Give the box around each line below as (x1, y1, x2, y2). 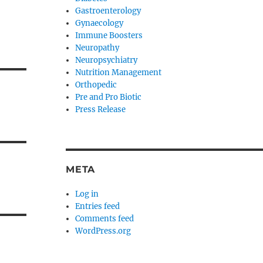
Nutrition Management (75, 68, 162, 77)
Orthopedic (75, 80, 117, 90)
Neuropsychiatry (75, 55, 138, 65)
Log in (75, 189, 99, 199)
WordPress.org (75, 226, 131, 236)
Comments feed (75, 214, 134, 224)
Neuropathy (75, 43, 120, 53)
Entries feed (75, 201, 120, 211)
